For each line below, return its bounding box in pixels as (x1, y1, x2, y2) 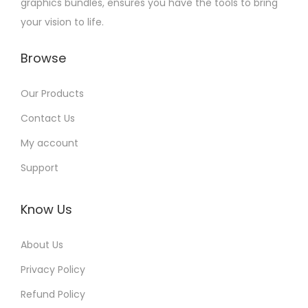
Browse (21, 49, 66, 67)
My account (21, 136, 78, 150)
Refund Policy (21, 287, 85, 301)
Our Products (21, 87, 84, 100)
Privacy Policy (21, 263, 85, 276)
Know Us (21, 201, 72, 218)
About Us (21, 238, 63, 252)
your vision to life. (21, 15, 104, 29)
